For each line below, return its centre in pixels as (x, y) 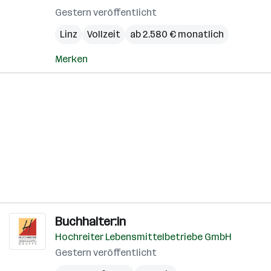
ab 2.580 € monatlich (177, 34)
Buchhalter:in (90, 221)
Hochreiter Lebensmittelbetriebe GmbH (143, 237)
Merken (71, 59)
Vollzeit (104, 34)
